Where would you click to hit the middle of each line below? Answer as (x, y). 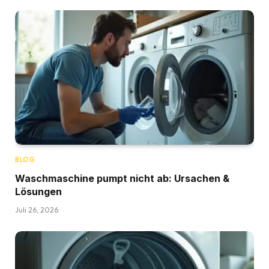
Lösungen (38, 192)
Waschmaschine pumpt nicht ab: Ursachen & (122, 179)
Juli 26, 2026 (37, 210)
